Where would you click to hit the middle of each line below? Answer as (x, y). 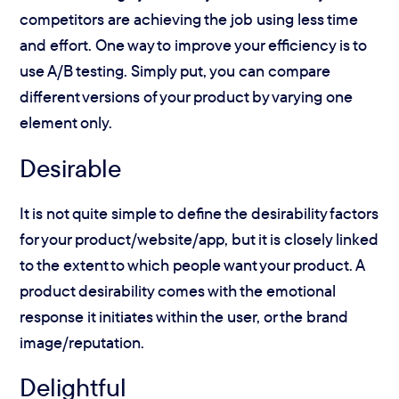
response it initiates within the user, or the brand (184, 317)
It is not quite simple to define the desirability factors (199, 214)
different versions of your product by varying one (187, 97)
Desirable (71, 167)
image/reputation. (82, 343)
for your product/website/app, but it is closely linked (199, 240)
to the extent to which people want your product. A (192, 265)
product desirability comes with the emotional (178, 291)
